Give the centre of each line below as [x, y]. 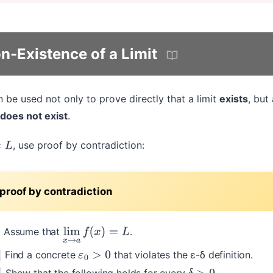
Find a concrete [41, 255]
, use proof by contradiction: [78, 145]
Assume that [33, 232]
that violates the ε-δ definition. [182, 255]
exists [234, 99]
